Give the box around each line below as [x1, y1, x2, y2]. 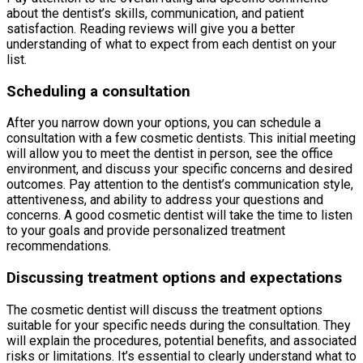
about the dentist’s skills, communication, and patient [6, 6, 304, 21]
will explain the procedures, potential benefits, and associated [6, 332, 357, 348]
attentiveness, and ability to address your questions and [6, 192, 323, 208]
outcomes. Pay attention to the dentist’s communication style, [6, 177, 353, 193]
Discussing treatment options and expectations [6, 269, 342, 288]
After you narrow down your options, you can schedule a [6, 115, 321, 131]
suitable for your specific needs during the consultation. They [6, 317, 351, 333]
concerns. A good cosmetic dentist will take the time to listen [6, 207, 352, 224]
